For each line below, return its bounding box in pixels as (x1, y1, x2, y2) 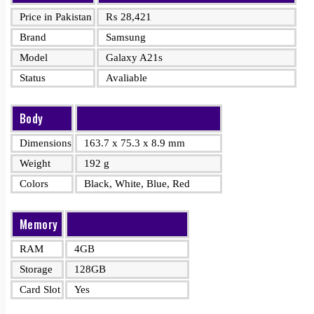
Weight (20, 158, 50, 169)
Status (20, 72, 46, 83)
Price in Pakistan (20, 11, 92, 22)
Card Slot (20, 284, 60, 295)
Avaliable (106, 72, 147, 83)
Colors (20, 178, 48, 189)
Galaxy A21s (106, 52, 163, 63)
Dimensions (20, 137, 71, 149)
